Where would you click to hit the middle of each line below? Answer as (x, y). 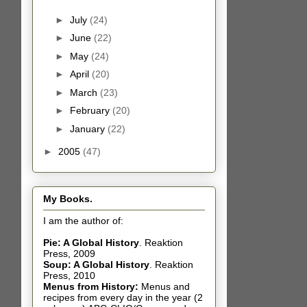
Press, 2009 (69, 253)
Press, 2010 (69, 275)
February (91, 111)
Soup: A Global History (96, 264)
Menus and (165, 286)
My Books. (68, 198)
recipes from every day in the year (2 (123, 297)
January (88, 128)
